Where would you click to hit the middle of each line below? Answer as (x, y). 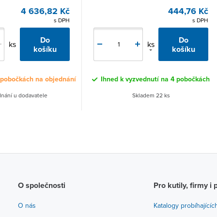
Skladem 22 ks (151, 95)
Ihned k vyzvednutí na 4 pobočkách (155, 79)
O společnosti (41, 185)
